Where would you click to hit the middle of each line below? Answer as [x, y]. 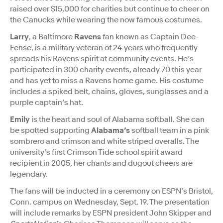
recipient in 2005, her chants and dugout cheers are [101, 163]
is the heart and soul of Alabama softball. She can [117, 119]
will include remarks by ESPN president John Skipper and [111, 213]
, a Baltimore [52, 37]
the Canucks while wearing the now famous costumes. [106, 20]
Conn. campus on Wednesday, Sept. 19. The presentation [110, 202]
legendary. [29, 174]
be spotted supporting [51, 130]
